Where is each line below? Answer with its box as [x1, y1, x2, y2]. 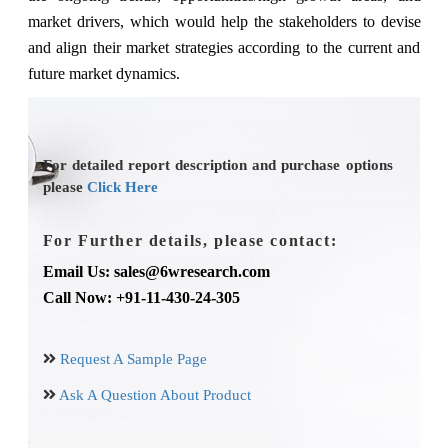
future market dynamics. [27, 64, 180, 82]
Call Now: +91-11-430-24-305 [42, 288, 240, 306]
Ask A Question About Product [58, 386, 251, 403]
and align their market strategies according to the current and [27, 38, 421, 56]
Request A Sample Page [59, 350, 207, 367]
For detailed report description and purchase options [42, 156, 393, 173]
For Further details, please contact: [42, 231, 338, 249]
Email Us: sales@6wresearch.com [42, 262, 270, 280]
